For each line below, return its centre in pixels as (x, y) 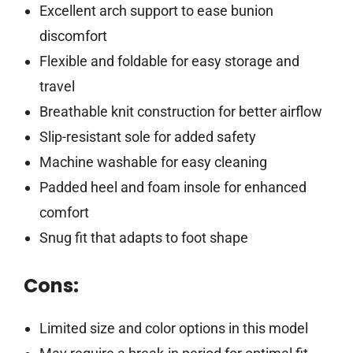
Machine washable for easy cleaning (153, 162)
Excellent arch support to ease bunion (156, 11)
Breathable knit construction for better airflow (180, 112)
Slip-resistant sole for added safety (147, 137)
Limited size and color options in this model (173, 329)
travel (57, 87)
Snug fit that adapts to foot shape (143, 238)
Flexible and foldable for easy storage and (169, 61)
